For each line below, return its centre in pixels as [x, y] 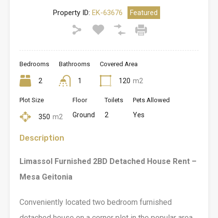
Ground [84, 115]
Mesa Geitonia [46, 177]
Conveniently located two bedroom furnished [96, 202]
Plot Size [32, 100]
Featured [144, 12]
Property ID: [72, 12]
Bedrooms [34, 64]
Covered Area [119, 64]
